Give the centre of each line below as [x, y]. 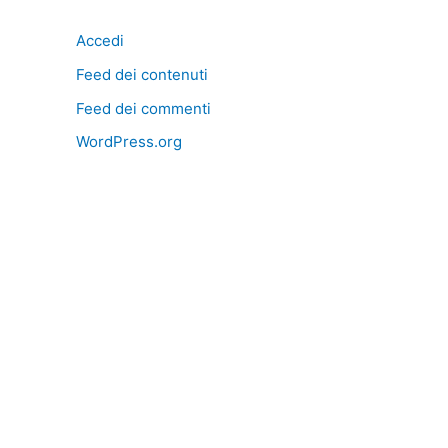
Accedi [100, 40]
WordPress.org [129, 142]
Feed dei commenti [143, 108]
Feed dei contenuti [142, 74]
